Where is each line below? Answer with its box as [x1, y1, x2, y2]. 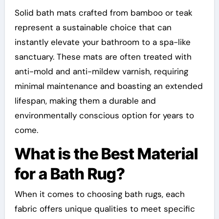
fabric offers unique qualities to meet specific [14, 203, 195, 215]
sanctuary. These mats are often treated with [14, 51, 192, 62]
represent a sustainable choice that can [14, 22, 172, 33]
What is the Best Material [14, 144, 198, 163]
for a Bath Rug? [14, 164, 125, 183]
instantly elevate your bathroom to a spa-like [14, 36, 191, 47]
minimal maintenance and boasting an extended [14, 80, 203, 91]
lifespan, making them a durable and [14, 95, 156, 106]
